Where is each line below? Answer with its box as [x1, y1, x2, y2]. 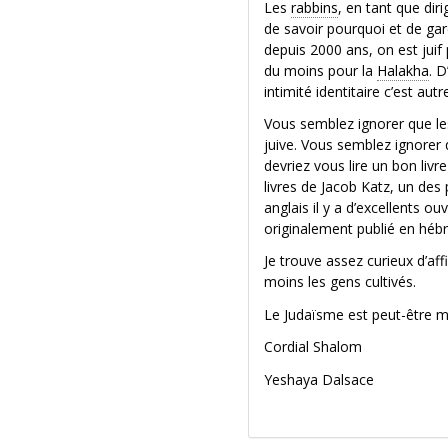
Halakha [377, 60, 430, 80]
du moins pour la [264, 60, 378, 80]
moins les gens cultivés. [264, 272, 417, 292]
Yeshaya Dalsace [264, 369, 375, 389]
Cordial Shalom [264, 337, 363, 357]
